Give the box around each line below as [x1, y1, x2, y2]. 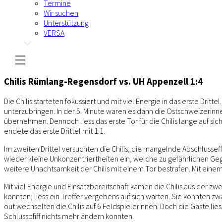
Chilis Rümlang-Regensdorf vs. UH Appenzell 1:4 [4, 75, 203, 87]
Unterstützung [44, 18, 89, 28]
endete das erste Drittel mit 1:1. [4, 126, 105, 136]
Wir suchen [44, 8, 78, 18]
